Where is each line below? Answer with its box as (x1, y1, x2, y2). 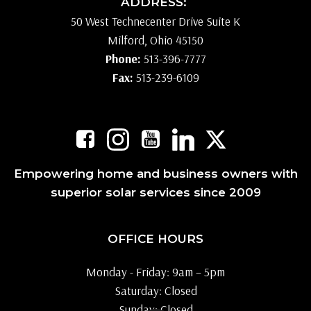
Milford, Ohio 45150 (108, 33, 203, 48)
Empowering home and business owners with (13, 167, 298, 181)
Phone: (105, 51, 141, 67)
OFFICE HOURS (108, 232, 203, 246)
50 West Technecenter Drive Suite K (71, 14, 240, 29)
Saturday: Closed (114, 283, 197, 299)
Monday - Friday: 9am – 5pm (86, 264, 225, 280)
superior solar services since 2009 (50, 185, 261, 200)
